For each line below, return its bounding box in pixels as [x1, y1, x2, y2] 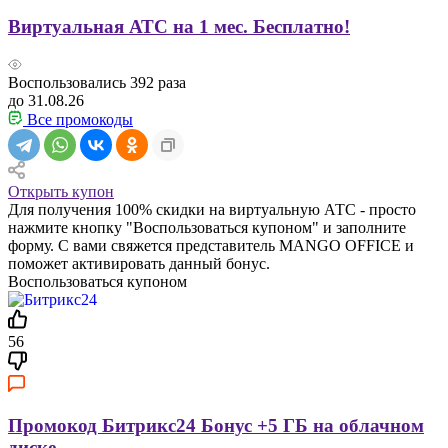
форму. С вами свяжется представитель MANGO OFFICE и [8, 237, 414, 255]
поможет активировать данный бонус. [8, 255, 270, 273]
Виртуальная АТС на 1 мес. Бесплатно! [8, 15, 350, 37]
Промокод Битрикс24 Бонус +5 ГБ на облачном [8, 415, 424, 437]
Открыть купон [8, 183, 114, 201]
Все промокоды [23, 111, 133, 129]
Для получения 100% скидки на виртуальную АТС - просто [8, 201, 416, 219]
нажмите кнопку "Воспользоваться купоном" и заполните [8, 219, 406, 237]
